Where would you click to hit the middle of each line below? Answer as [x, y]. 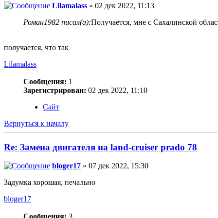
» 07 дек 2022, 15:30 [115, 166]
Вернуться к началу [36, 123]
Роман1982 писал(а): [57, 22]
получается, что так [36, 47]
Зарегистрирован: [55, 90]
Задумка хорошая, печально [50, 182]
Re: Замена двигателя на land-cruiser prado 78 [100, 147]
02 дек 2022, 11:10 [117, 90]
